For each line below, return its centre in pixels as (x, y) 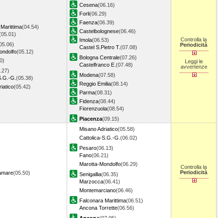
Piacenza (91, 119)
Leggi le (194, 61)
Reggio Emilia (95, 84)
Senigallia (90, 174)
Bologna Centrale (100, 57)
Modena (89, 75)
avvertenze (194, 67)
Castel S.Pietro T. (100, 47)
